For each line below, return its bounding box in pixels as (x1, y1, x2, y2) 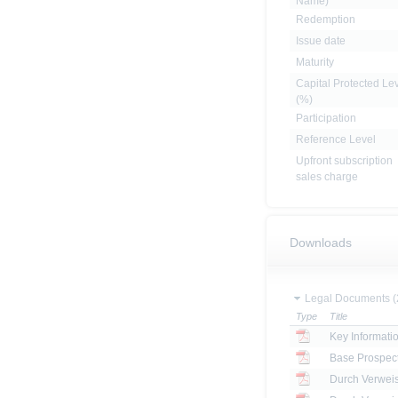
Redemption (296, 13, 355, 27)
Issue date (296, 35, 346, 48)
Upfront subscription (296, 155, 393, 168)
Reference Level (296, 133, 376, 147)
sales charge (296, 171, 358, 184)
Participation (296, 112, 356, 125)
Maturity (296, 56, 334, 69)
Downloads (290, 235, 352, 251)
